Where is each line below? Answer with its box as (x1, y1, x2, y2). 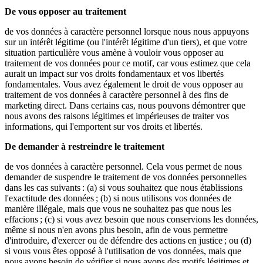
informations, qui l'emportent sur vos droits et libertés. (5, 122, 203, 132)
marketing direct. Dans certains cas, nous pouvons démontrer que (5, 100, 245, 111)
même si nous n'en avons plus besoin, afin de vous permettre (5, 225, 228, 235)
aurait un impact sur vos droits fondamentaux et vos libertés (5, 69, 224, 79)
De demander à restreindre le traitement (5, 141, 164, 152)
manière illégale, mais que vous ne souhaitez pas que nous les (5, 204, 231, 214)
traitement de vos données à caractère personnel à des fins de (5, 90, 228, 100)
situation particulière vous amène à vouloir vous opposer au (5, 48, 224, 58)
